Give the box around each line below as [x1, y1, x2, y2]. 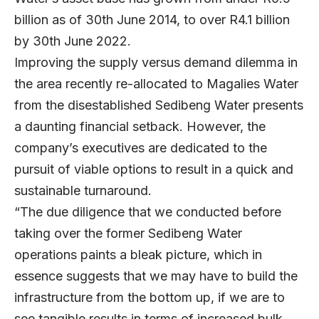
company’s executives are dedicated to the [14, 140, 267, 155]
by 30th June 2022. [14, 33, 135, 48]
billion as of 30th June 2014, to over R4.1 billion [14, 11, 290, 27]
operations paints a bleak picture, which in [14, 246, 262, 262]
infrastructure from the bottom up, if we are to [14, 289, 285, 305]
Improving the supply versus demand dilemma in [14, 54, 298, 70]
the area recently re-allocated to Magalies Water [14, 75, 298, 91]
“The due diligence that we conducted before [14, 204, 281, 219]
